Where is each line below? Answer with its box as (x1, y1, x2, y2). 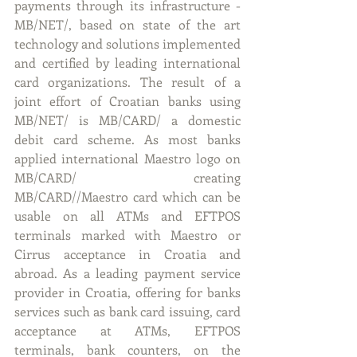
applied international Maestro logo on (14, 150, 241, 167)
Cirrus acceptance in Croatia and (14, 245, 241, 262)
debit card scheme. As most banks (14, 131, 241, 147)
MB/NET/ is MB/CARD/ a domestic (14, 112, 241, 128)
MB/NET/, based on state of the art (14, 16, 241, 33)
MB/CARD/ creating (14, 169, 241, 186)
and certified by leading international (14, 54, 241, 71)
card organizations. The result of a (14, 73, 241, 90)
